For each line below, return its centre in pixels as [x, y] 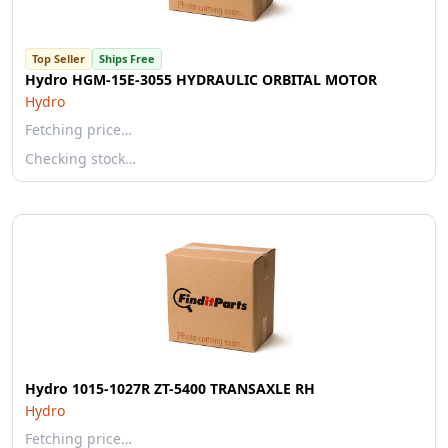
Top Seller [58, 58]
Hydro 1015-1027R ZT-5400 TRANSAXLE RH [170, 388]
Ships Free [127, 58]
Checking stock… [80, 158]
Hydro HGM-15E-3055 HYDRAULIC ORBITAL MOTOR [201, 79]
